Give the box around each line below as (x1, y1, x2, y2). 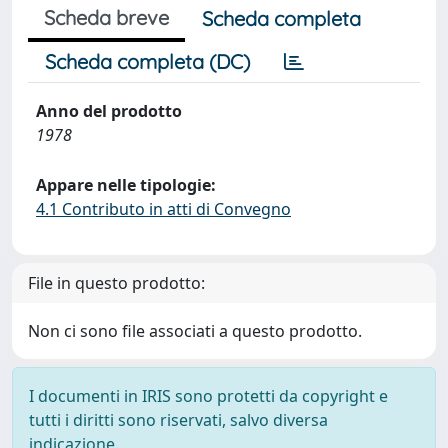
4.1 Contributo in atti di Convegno (36, 198, 291, 220)
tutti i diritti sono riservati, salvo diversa (29, 409, 328, 431)
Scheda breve (44, 5, 169, 30)
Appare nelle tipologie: (36, 174, 216, 196)
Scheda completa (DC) (45, 49, 250, 74)
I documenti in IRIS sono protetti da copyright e (29, 385, 388, 407)
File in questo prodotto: (28, 272, 205, 294)
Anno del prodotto (36, 100, 182, 122)
